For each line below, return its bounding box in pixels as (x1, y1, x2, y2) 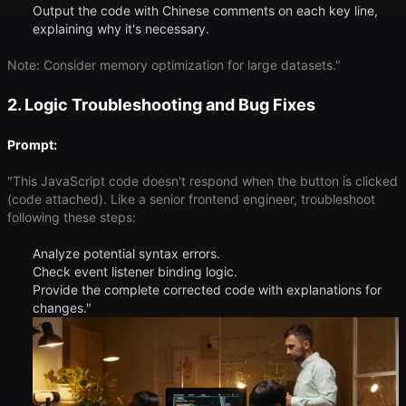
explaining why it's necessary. (33, 21, 209, 37)
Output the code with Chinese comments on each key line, (33, 3, 378, 19)
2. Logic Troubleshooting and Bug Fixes (7, 95, 315, 115)
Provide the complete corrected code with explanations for (33, 282, 382, 298)
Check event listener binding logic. (33, 264, 237, 280)
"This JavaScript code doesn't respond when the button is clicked (7, 173, 398, 189)
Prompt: (7, 137, 57, 153)
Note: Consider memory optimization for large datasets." (7, 57, 341, 73)
